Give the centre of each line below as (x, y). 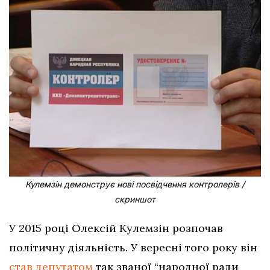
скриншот (135, 199)
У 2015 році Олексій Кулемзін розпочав (116, 228)
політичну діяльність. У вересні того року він (133, 247)
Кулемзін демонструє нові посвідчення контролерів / (135, 184)
